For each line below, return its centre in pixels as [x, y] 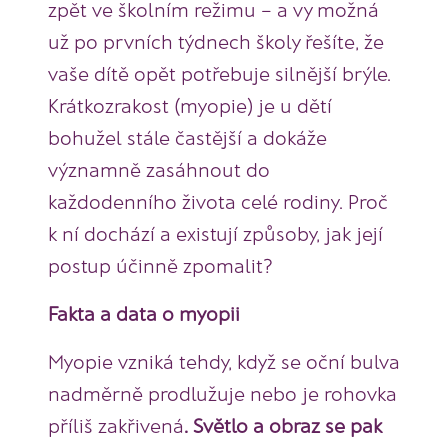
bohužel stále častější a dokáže [187, 137]
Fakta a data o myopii [144, 313]
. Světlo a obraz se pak [283, 425]
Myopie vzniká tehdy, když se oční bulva [224, 361]
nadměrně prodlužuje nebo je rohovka [222, 393]
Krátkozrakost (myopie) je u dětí [190, 105]
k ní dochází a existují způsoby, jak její [215, 233]
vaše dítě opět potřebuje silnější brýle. [219, 73]
